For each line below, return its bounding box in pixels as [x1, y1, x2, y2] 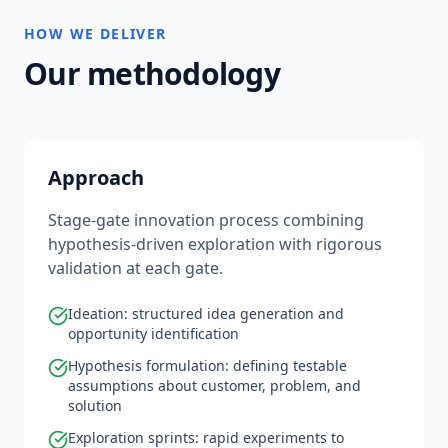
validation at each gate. [48, 257, 223, 279]
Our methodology [24, 53, 280, 94]
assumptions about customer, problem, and [68, 376, 361, 395]
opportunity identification [68, 324, 239, 343]
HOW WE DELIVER [24, 24, 167, 43]
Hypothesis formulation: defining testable [68, 356, 347, 375]
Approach [48, 164, 144, 191]
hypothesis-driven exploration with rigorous [48, 233, 382, 255]
